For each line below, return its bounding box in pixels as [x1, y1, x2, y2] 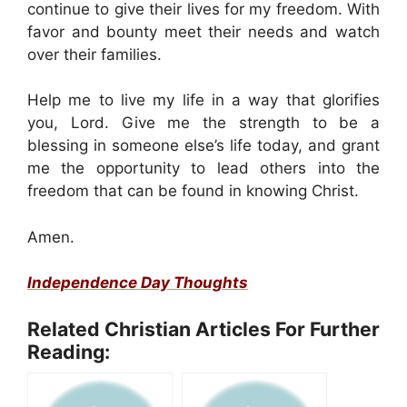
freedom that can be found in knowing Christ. [27, 182, 359, 200]
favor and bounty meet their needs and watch [27, 22, 380, 41]
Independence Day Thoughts [27, 273, 248, 292]
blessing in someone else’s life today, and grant [27, 136, 380, 154]
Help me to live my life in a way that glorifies [27, 91, 380, 109]
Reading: [27, 339, 110, 363]
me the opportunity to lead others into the [27, 159, 380, 177]
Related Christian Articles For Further [27, 316, 380, 341]
